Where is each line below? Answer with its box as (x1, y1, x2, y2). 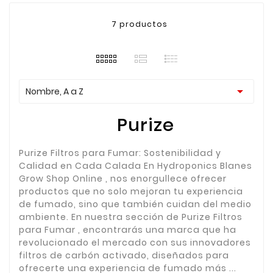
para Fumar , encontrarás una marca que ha (19, 223, 236, 236)
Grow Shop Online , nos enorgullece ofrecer (19, 172, 227, 185)
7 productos (112, 18, 168, 29)
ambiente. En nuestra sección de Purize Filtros (19, 210, 243, 223)
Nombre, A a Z (26, 85, 83, 97)
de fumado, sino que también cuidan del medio (19, 197, 252, 210)
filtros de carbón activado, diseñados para (19, 249, 229, 261)
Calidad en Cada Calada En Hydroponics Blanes (19, 159, 252, 172)
